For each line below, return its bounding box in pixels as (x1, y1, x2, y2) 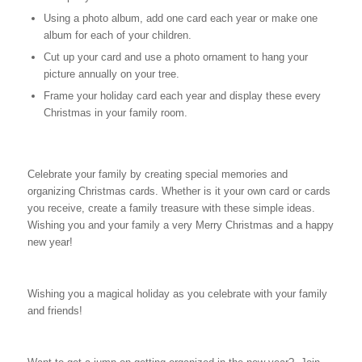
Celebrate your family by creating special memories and (27, 167, 288, 180)
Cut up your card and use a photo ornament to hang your (43, 50, 308, 63)
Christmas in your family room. (43, 106, 187, 119)
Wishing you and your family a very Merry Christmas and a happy (27, 218, 334, 231)
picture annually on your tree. (43, 67, 179, 80)
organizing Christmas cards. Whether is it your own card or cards (27, 184, 330, 197)
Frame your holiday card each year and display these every (43, 89, 321, 102)
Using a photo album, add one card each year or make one (43, 11, 318, 24)
